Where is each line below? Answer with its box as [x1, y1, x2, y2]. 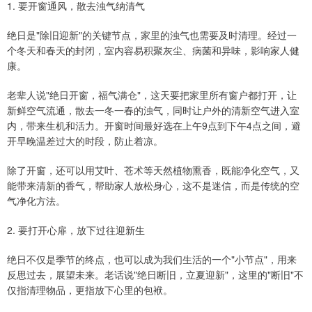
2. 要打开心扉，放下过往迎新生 [7, 223, 145, 237]
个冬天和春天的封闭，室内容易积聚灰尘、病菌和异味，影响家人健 [7, 43, 299, 58]
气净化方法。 [7, 194, 65, 208]
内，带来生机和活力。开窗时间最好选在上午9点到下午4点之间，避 [7, 118, 301, 133]
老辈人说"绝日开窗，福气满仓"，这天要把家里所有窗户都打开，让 [7, 88, 297, 102]
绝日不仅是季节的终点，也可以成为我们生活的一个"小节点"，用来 [7, 252, 297, 267]
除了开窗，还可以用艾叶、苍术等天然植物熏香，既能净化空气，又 [7, 163, 299, 178]
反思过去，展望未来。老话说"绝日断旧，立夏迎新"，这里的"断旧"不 [7, 267, 304, 282]
